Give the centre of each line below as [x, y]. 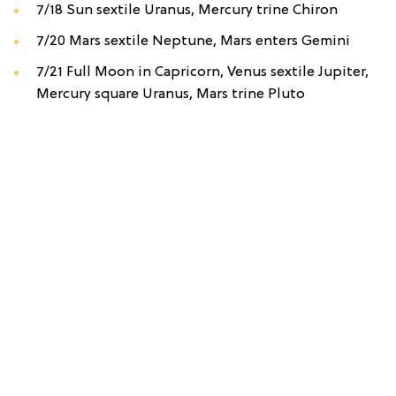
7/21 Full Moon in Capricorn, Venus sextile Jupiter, [202, 72]
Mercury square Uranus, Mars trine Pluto [171, 94]
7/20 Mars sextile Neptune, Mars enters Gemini [193, 41]
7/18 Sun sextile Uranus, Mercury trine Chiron [187, 10]
